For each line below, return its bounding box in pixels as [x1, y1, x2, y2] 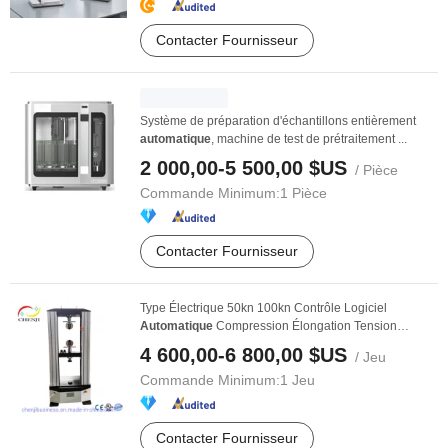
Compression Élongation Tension [213, 319, 397, 333]
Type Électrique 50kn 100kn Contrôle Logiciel [140, 301, 387, 315]
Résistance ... [140, 337, 213, 351]
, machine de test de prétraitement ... [211, 132, 407, 146]
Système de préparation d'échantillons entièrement [140, 114, 416, 128]
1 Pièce [280, 185, 327, 201]
